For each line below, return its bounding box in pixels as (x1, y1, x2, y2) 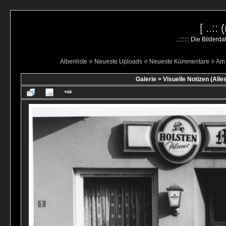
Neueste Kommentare (149, 58, 209, 65)
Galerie (136, 76, 156, 83)
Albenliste (60, 58, 87, 65)
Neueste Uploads (94, 58, 142, 65)
